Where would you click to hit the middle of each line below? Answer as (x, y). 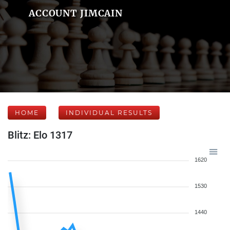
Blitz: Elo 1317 (40, 135)
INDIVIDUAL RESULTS (109, 113)
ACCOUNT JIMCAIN (76, 13)
